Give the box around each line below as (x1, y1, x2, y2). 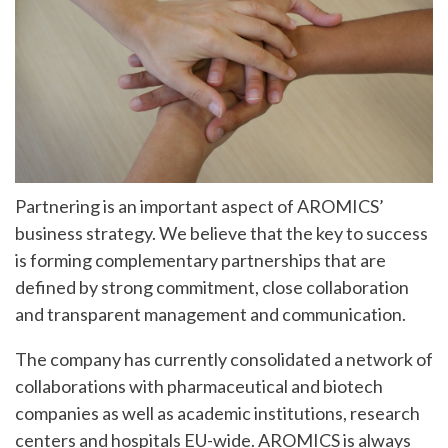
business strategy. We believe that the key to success (15, 221, 428, 244)
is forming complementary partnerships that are (15, 248, 386, 271)
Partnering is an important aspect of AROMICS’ (15, 194, 384, 217)
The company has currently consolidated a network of (15, 347, 433, 370)
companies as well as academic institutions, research (15, 401, 420, 424)
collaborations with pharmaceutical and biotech (15, 374, 383, 397)
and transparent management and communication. (15, 302, 406, 325)
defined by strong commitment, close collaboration (15, 275, 409, 298)
